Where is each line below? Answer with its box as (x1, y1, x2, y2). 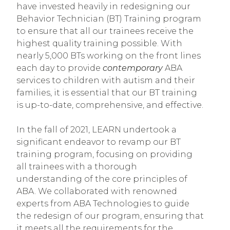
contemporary (103, 63, 163, 73)
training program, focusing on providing (16, 149, 193, 159)
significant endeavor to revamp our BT (16, 137, 181, 147)
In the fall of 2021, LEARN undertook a (16, 124, 177, 135)
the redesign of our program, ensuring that (16, 210, 204, 221)
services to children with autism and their (16, 75, 195, 85)
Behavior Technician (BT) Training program (16, 13, 201, 24)
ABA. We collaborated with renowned (16, 186, 177, 196)
